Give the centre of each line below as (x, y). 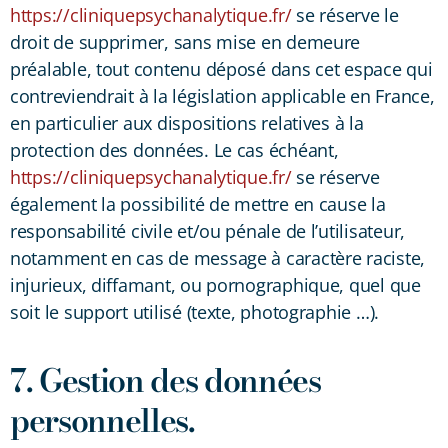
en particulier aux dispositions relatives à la (187, 122)
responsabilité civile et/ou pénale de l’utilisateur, (207, 230)
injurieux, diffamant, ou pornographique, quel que (215, 284)
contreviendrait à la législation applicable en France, (222, 95)
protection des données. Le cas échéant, (174, 149)
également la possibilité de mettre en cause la (198, 203)
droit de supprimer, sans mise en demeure (185, 41)
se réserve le (345, 14)
